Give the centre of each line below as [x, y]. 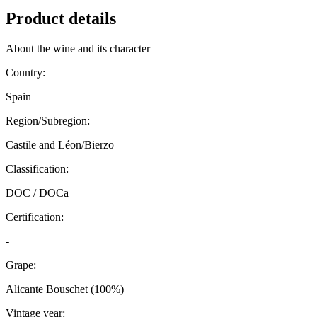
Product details [61, 19]
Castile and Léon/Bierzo [60, 145]
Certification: [35, 217]
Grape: [21, 265]
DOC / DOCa [37, 193]
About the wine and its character [78, 49]
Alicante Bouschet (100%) [65, 289]
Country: [25, 73]
